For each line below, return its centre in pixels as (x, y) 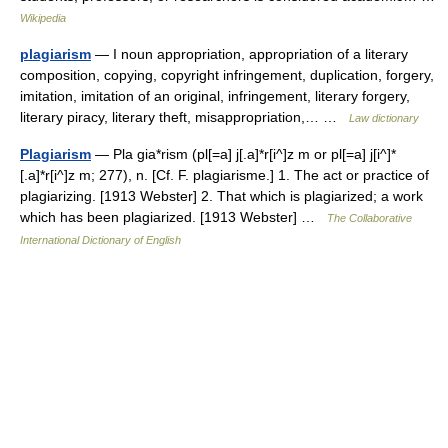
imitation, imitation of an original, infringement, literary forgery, (215, 96)
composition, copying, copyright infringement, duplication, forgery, (227, 75)
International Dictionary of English (100, 240)
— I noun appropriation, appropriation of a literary (249, 54)
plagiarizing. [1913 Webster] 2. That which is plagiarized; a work (221, 196)
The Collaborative (369, 218)
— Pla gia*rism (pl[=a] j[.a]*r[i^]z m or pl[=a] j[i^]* (243, 154)
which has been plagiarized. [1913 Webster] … (173, 217)
